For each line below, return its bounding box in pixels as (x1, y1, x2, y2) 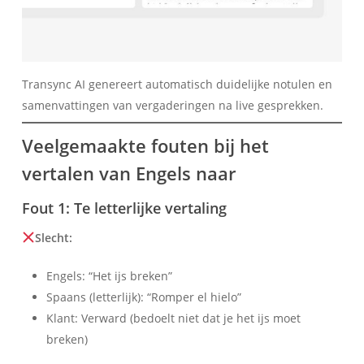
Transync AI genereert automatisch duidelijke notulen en (21, 76, 332, 92)
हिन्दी (202, 296, 223, 310)
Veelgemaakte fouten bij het (21, 132, 269, 158)
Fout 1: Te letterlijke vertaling (21, 197, 227, 218)
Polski (202, 188, 234, 203)
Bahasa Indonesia (202, 269, 297, 284)
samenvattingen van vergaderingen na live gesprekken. (21, 97, 323, 113)
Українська (202, 162, 265, 176)
